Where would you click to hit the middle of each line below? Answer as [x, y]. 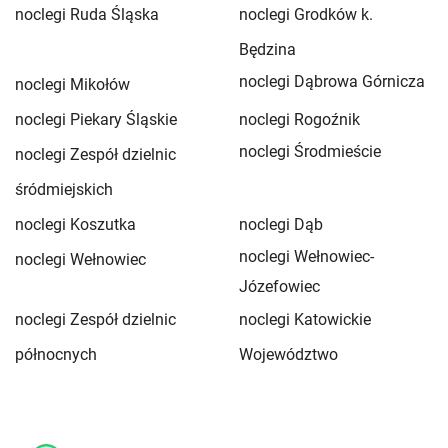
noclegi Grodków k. [306, 14]
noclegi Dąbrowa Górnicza [332, 81]
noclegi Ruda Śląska [87, 14]
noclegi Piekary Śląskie [96, 119]
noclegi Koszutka [75, 224]
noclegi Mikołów [72, 84]
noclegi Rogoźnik [299, 119]
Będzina [267, 49]
